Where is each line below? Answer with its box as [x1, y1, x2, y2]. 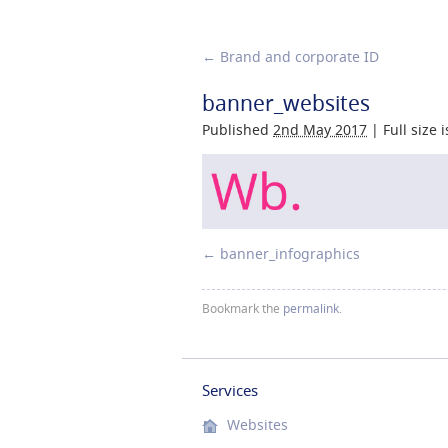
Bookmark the [202, 299, 283, 317]
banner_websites [202, 89, 370, 117]
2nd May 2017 [273, 120, 367, 139]
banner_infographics [220, 244, 360, 264]
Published [202, 120, 269, 139]
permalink [283, 299, 339, 317]
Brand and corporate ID [216, 47, 379, 66]
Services [202, 379, 258, 400]
